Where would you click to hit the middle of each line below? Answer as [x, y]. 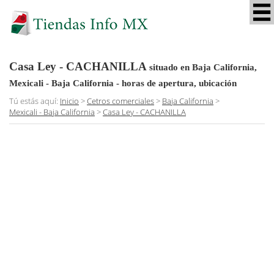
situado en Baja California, [203, 67]
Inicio [69, 101]
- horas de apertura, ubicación [175, 83]
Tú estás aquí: [35, 101]
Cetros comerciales [120, 101]
